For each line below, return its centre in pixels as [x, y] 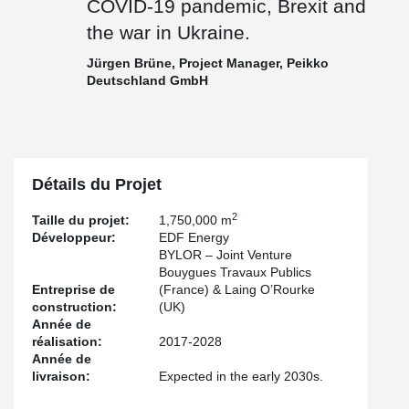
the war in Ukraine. [168, 32]
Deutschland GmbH [147, 80]
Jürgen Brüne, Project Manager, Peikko [208, 63]
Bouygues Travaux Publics [236, 272]
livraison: [61, 376]
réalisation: [67, 341]
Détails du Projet [97, 184]
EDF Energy [194, 237]
